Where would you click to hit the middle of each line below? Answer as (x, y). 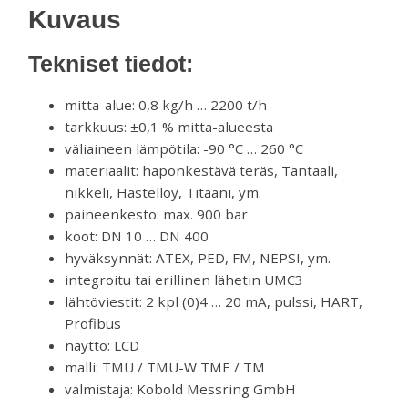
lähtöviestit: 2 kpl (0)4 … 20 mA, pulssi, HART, (214, 301)
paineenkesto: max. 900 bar (157, 214)
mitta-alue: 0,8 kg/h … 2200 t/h (166, 104)
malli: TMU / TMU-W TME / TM (165, 367)
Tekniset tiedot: (111, 64)
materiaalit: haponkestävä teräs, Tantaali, (202, 170)
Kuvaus (75, 20)
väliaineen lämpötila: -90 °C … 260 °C (184, 148)
